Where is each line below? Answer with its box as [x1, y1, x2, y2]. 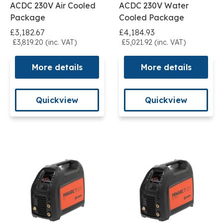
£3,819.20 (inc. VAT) [12, 38, 77, 47]
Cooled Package [119, 12, 184, 23]
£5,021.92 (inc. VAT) [121, 38, 186, 47]
